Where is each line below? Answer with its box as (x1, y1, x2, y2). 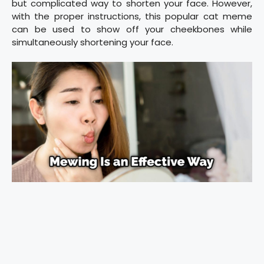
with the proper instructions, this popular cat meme (12, 9, 252, 22)
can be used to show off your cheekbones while (12, 22, 252, 35)
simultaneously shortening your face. (12, 35, 173, 48)
